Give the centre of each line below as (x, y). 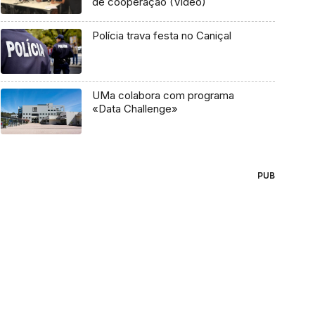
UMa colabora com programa (163, 96)
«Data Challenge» (135, 109)
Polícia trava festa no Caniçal (161, 35)
